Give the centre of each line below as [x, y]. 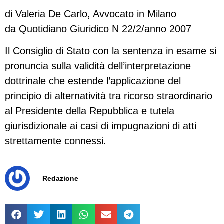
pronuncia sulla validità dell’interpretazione [98, 66]
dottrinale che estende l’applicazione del [93, 81]
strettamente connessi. [56, 141]
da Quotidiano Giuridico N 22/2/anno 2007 [98, 29]
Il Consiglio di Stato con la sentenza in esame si [111, 51]
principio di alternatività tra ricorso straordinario [109, 96]
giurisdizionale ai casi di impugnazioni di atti [101, 126]
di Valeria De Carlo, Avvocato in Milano [91, 14]
